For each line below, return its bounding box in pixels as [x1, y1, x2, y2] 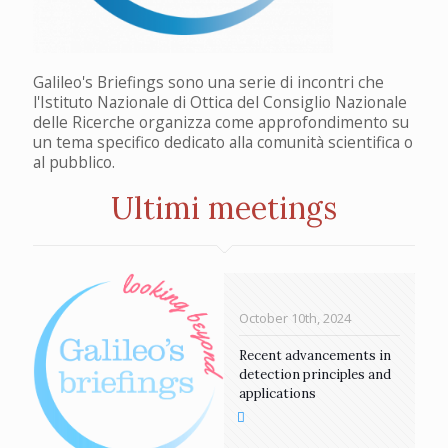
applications [239, 384, 316, 402]
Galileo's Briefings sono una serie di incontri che [33, 70, 384, 93]
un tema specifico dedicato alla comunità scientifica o [33, 130, 413, 153]
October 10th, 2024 [239, 308, 351, 327]
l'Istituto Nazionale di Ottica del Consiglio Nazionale [33, 90, 407, 113]
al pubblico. [33, 150, 115, 173]
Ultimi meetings [111, 188, 337, 227]
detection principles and [239, 365, 391, 383]
